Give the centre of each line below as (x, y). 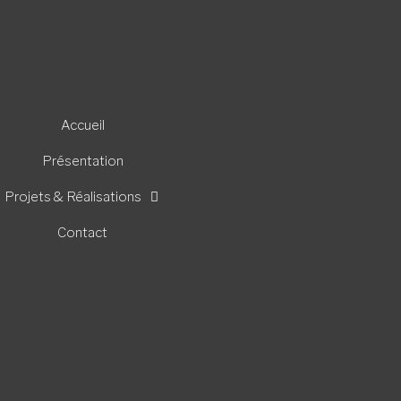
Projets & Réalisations (73, 196)
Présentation (82, 161)
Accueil (82, 125)
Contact (83, 232)
